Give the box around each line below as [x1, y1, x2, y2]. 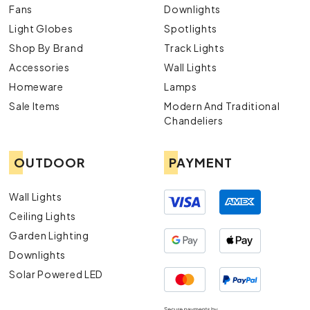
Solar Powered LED [9, 268, 104, 281]
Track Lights [164, 42, 225, 55]
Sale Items [9, 100, 61, 113]
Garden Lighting [9, 229, 89, 242]
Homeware [9, 80, 64, 93]
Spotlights [164, 22, 218, 35]
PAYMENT [169, 154, 233, 171]
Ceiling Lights [9, 210, 76, 223]
